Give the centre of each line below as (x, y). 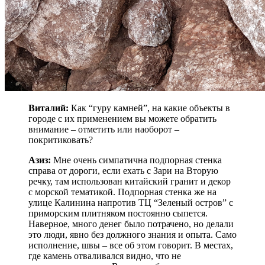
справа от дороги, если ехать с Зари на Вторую (123, 171)
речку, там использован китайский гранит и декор (130, 182)
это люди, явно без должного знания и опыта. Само (132, 235)
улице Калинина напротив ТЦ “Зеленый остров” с (131, 203)
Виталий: (49, 108)
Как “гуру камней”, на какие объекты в (149, 108)
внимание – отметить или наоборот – (104, 130)
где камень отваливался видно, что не (105, 256)
